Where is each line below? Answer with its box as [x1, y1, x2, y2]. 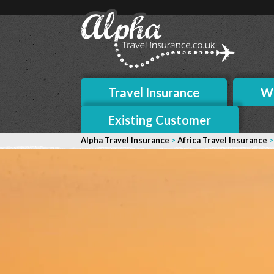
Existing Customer [108, 112, 211, 127]
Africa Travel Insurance [177, 135, 267, 145]
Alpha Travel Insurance [81, 135, 169, 145]
